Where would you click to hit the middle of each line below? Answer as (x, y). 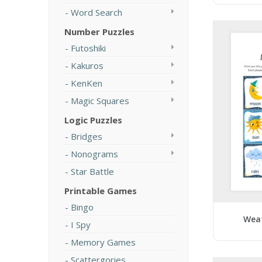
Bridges (87, 136)
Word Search (96, 12)
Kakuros (87, 65)
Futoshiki (88, 48)
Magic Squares (100, 101)
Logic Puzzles (93, 120)
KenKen (87, 83)
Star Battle (92, 171)
